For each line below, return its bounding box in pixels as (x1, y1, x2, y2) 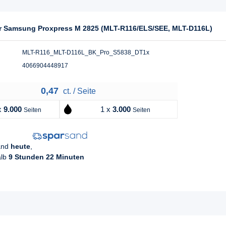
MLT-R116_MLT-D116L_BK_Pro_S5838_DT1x (22, 48, 149, 56)
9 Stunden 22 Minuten (9, 152, 84, 161)
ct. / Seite (61, 86, 96, 95)
